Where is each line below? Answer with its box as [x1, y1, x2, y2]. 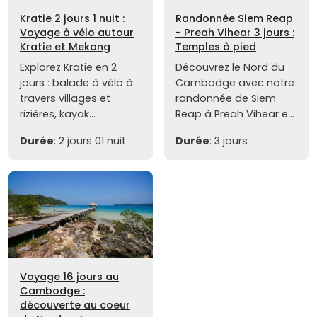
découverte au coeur [20, 297, 130, 312]
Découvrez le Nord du [175, 60, 284, 75]
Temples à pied [175, 40, 256, 54]
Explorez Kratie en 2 [20, 60, 117, 75]
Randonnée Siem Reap [175, 11, 293, 26]
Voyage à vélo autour [20, 25, 134, 40]
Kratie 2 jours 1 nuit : [20, 11, 125, 26]
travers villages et [20, 91, 110, 106]
